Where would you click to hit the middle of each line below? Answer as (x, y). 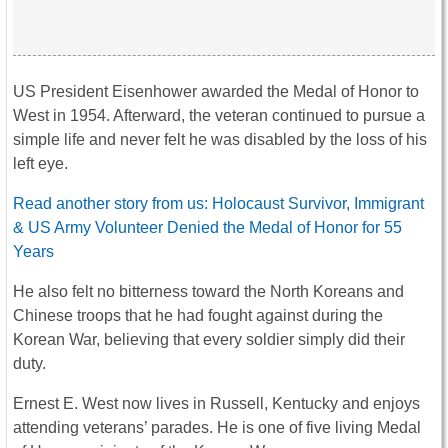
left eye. (40, 164)
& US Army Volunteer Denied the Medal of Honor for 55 (207, 228)
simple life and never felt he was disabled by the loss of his (220, 140)
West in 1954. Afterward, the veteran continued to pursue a (219, 116)
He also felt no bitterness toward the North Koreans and (208, 292)
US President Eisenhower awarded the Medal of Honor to (216, 92)
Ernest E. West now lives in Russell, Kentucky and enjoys (216, 404)
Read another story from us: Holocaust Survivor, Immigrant (218, 204)
